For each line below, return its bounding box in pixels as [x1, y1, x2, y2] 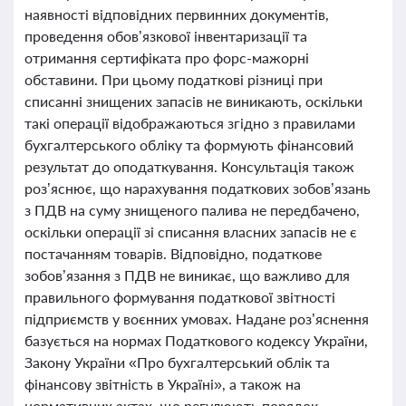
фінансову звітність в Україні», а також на [24, 375, 301, 392]
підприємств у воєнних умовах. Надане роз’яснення [24, 310, 369, 327]
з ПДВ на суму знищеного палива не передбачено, [24, 201, 360, 218]
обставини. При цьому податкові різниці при [24, 71, 323, 88]
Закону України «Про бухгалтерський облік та [24, 353, 330, 371]
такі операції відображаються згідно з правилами [24, 114, 355, 131]
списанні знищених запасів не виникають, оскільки [24, 92, 362, 110]
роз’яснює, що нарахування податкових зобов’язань [24, 179, 371, 197]
